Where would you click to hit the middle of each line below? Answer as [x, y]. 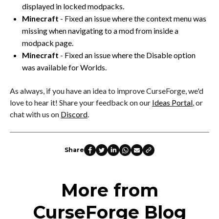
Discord [74, 114]
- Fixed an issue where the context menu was [132, 18]
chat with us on [35, 114]
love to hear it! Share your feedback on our [81, 102]
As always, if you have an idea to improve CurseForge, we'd [107, 90]
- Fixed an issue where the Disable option [127, 55]
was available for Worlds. [64, 67]
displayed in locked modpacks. [73, 6]
